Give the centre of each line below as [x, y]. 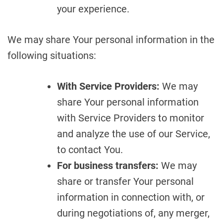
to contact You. [90, 150]
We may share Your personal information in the [111, 40]
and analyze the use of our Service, [134, 134]
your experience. [93, 9]
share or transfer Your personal [125, 181]
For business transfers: [108, 166]
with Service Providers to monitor [131, 118]
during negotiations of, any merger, [133, 213]
